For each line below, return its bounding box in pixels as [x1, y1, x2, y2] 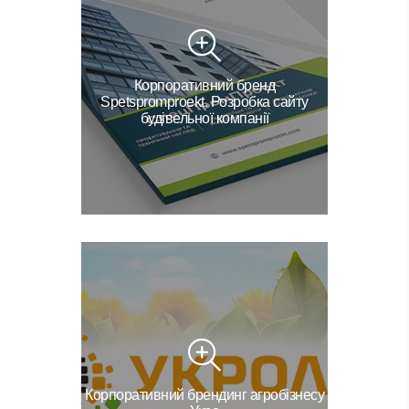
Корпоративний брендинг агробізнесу [85, 386, 324, 403]
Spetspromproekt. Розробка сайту [100, 93, 309, 110]
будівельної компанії [140, 110, 269, 126]
